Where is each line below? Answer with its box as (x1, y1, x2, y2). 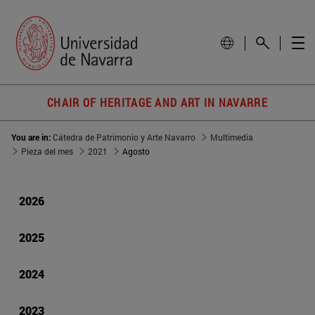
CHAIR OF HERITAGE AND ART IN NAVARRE (47, 95, 268, 110)
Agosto (122, 146, 150, 157)
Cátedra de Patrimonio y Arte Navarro (53, 131, 195, 143)
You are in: (11, 131, 53, 143)
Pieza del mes (21, 146, 73, 157)
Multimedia (210, 131, 253, 143)
